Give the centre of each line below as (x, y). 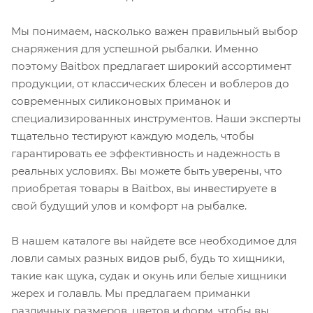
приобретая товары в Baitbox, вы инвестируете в (144, 188)
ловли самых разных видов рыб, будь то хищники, (148, 258)
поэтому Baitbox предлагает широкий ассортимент (151, 66)
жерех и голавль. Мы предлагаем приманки (131, 293)
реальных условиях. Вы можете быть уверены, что (147, 170)
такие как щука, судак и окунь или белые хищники (149, 275)
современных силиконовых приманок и (121, 101)
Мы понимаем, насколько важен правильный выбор (154, 31)
